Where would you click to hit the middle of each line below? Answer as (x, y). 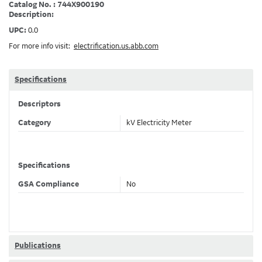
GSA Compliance (49, 184)
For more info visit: (41, 46)
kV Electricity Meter (159, 123)
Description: (32, 15)
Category (35, 123)
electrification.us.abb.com (116, 46)
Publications (38, 246)
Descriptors (39, 104)
